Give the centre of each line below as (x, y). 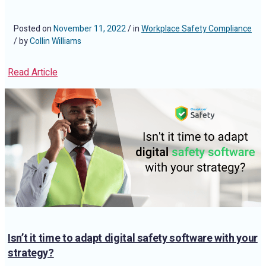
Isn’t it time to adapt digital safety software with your (133, 238)
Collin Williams (56, 41)
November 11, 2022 (90, 29)
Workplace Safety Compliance (197, 29)
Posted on (34, 29)
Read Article (33, 72)
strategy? (31, 253)
